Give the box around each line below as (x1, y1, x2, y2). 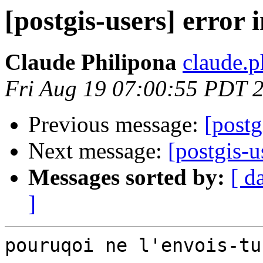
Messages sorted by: (28, 164, 225, 190)
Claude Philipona (5, 49, 177, 75)
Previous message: (28, 112, 204, 137)
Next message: (28, 138, 168, 164)
